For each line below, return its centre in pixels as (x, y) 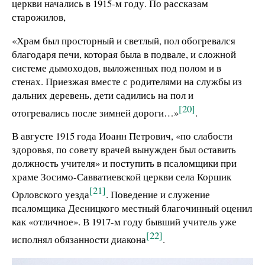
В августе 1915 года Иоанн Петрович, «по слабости (122, 136)
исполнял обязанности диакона (79, 239)
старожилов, (39, 17)
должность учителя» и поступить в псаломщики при (124, 163)
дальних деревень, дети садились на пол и (103, 95)
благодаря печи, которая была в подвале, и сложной (124, 54)
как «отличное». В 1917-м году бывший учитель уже (124, 222)
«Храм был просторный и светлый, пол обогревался (124, 41)
